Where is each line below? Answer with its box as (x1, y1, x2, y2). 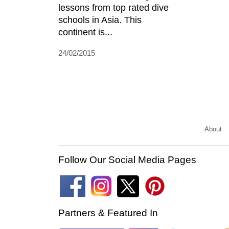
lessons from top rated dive (58, 2, 169, 13)
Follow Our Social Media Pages (58, 154, 196, 165)
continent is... (58, 27, 112, 37)
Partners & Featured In (58, 207, 158, 218)
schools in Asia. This (58, 14, 142, 25)
